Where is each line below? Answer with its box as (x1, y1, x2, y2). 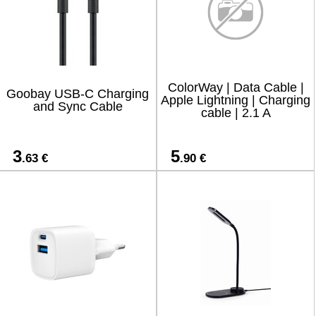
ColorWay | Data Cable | (167, 80, 304, 95)
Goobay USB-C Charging (6, 87, 149, 101)
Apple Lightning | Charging (161, 93, 310, 107)
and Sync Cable (32, 99, 123, 114)
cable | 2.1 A (200, 106, 271, 120)
